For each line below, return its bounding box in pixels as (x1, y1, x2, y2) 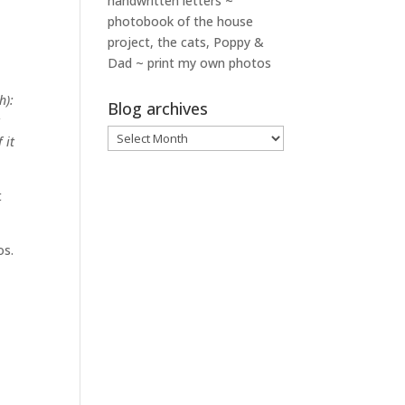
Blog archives (108, 98, 209, 119)
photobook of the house (108, 13, 254, 30)
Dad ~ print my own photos (108, 54, 272, 71)
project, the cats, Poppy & (108, 33, 265, 51)
